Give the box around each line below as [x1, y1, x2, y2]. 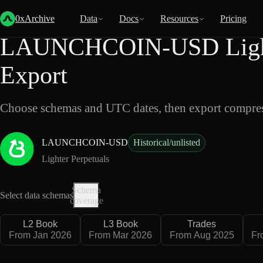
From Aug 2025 [169, 230, 234, 241]
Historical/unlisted [133, 137, 201, 148]
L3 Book [103, 218, 138, 229]
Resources [160, 14, 198, 23]
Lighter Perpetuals [41, 153, 109, 164]
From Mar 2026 [89, 230, 153, 241]
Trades [187, 218, 217, 229]
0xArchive [15, 14, 55, 23]
